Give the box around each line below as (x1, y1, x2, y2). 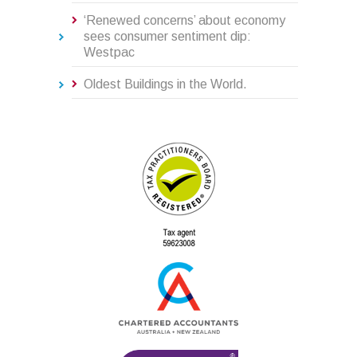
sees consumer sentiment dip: (84, 29, 251, 44)
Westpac (84, 45, 135, 60)
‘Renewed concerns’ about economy (84, 14, 285, 28)
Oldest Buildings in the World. (84, 77, 247, 92)
